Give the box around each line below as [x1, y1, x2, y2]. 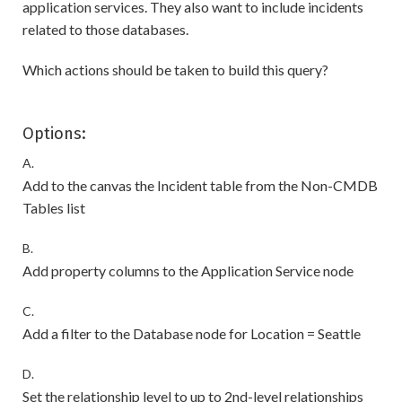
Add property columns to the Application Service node [22, 261, 354, 279]
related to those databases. [22, 20, 188, 38]
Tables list [22, 198, 85, 216]
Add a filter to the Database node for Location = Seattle [22, 324, 361, 342]
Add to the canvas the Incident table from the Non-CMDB [22, 176, 378, 194]
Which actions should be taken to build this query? [22, 60, 328, 78]
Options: [22, 123, 86, 144]
